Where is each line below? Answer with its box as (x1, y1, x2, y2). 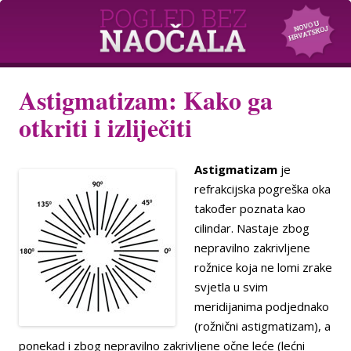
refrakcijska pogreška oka (194, 181, 331, 197)
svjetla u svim (194, 279, 268, 295)
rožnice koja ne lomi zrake (194, 259, 332, 276)
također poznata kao (194, 201, 306, 217)
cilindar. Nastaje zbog (194, 220, 309, 237)
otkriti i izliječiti (19, 109, 192, 147)
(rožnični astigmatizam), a (194, 318, 331, 335)
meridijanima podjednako (194, 299, 329, 315)
